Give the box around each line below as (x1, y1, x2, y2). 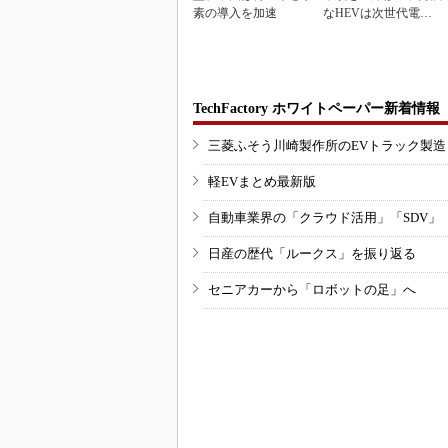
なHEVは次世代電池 (323, 6, 432, 21)
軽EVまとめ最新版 (208, 173, 316, 189)
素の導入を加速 (193, 6, 277, 21)
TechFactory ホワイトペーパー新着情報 (193, 100, 440, 116)
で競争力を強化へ (323, 24, 419, 39)
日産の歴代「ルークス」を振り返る (208, 245, 416, 261)
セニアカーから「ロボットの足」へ (208, 281, 416, 297)
